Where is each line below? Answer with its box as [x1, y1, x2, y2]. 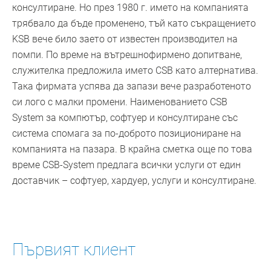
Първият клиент [12, 240, 135, 260]
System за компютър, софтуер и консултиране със [12, 112, 238, 124]
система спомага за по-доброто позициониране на [12, 128, 241, 140]
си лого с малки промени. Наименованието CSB [12, 96, 227, 108]
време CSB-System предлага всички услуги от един [12, 159, 241, 171]
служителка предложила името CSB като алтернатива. [12, 65, 258, 77]
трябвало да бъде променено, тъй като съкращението [12, 18, 256, 30]
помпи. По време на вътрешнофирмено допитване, [12, 49, 242, 61]
